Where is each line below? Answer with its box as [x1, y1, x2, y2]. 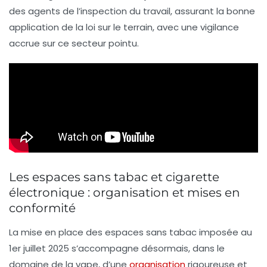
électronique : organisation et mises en [9, 185, 240, 200]
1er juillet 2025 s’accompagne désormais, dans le [9, 242, 225, 255]
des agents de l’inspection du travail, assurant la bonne [9, 5, 255, 18]
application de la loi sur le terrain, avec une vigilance [9, 21, 239, 34]
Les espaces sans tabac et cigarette [9, 170, 219, 185]
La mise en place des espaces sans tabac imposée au [9, 226, 252, 239]
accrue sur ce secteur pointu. [9, 37, 139, 50]
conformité [9, 201, 76, 216]
